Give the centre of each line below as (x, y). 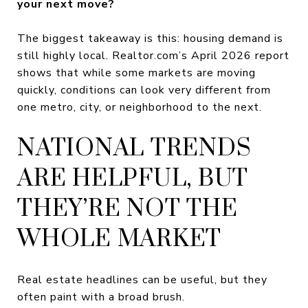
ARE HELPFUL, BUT (133, 179)
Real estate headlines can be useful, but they (142, 279)
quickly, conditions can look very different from (144, 90)
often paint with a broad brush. (101, 297)
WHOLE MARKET (119, 239)
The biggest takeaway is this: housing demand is (150, 38)
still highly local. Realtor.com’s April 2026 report (153, 56)
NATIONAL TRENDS (134, 148)
